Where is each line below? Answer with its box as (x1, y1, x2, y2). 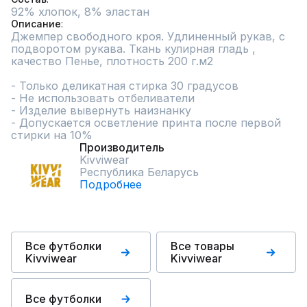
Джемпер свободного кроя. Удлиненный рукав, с (11, 29, 285, 43)
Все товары (171, 239, 234, 253)
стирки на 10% (11, 128, 93, 142)
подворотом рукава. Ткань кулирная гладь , (11, 42, 256, 56)
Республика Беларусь (79, 165, 199, 179)
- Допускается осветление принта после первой (11, 116, 281, 130)
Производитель (79, 140, 164, 154)
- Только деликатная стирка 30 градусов (11, 79, 238, 93)
